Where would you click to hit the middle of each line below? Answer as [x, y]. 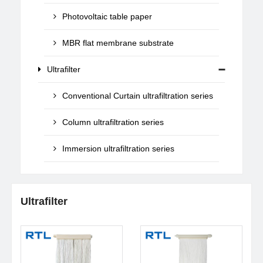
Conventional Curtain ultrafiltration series [138, 96]
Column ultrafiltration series [113, 122]
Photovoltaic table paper [107, 16]
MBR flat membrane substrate [118, 43]
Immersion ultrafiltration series [119, 149]
